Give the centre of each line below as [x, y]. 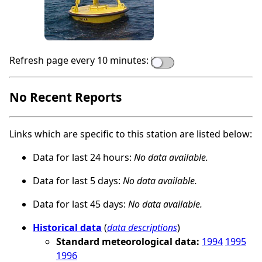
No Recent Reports [65, 97]
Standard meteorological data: [129, 241]
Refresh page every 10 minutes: [79, 61]
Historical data [67, 227]
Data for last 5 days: [77, 180]
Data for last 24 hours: [82, 157]
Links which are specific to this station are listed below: [131, 134]
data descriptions [142, 227]
